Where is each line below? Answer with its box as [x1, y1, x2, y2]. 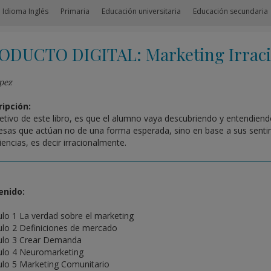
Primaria [60, 6, 90, 16]
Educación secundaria [193, 6, 269, 16]
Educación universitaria [102, 6, 181, 16]
